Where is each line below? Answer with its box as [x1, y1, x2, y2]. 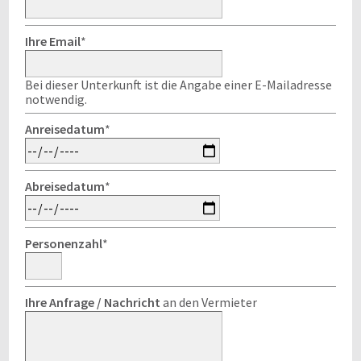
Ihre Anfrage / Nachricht [25, 294, 160, 310]
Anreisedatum [25, 121, 105, 137]
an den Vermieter [160, 294, 257, 310]
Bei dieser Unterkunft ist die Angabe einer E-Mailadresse [25, 77, 332, 93]
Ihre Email [25, 33, 81, 49]
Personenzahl [25, 235, 102, 251]
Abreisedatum [25, 178, 105, 194]
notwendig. [25, 91, 87, 107]
